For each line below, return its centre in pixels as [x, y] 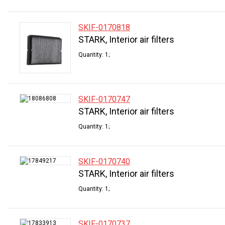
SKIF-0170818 [104, 27]
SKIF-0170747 [104, 99]
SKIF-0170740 [104, 161]
